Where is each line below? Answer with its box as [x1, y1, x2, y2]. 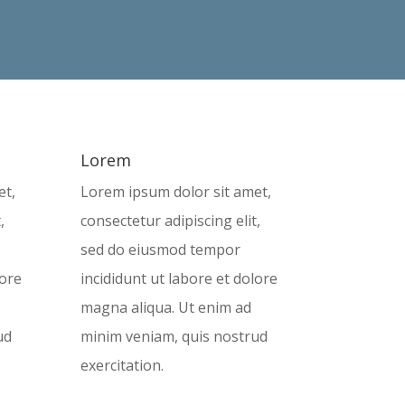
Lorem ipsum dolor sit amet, [80, 182, 272, 202]
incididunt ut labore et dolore [80, 268, 278, 289]
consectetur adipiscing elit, [80, 211, 261, 231]
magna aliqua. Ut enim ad [80, 297, 252, 318]
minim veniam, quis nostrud [80, 326, 268, 347]
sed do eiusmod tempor [80, 240, 241, 260]
